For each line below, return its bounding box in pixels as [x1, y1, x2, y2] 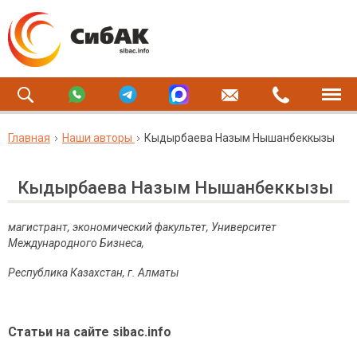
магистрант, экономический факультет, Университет [8, 221, 277, 233]
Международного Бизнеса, [8, 237, 144, 249]
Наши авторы [62, 131, 132, 144]
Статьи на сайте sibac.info [8, 324, 171, 339]
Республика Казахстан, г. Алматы [8, 266, 179, 279]
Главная [8, 131, 50, 144]
